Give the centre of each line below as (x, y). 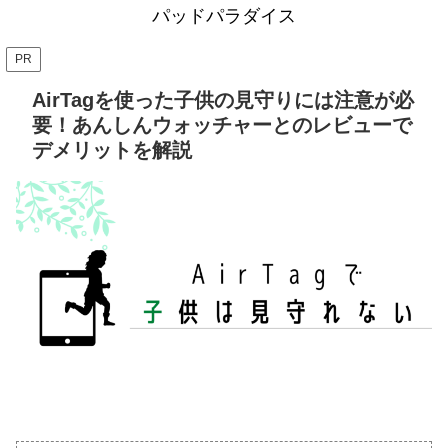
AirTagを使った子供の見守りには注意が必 (223, 100)
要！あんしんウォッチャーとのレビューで (222, 125)
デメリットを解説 (112, 150)
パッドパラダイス (224, 16)
